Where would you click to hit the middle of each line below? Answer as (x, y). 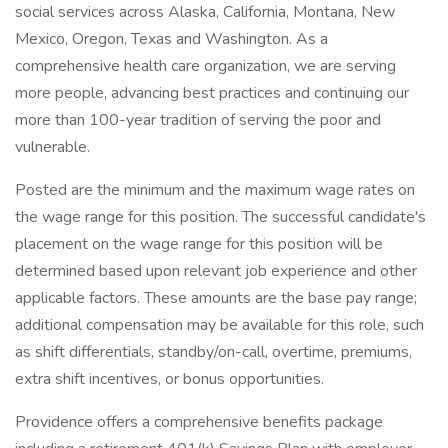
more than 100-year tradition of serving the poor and (198, 120)
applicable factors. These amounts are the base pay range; (216, 298)
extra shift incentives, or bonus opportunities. (169, 379)
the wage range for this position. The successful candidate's (220, 217)
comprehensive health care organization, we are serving (205, 66)
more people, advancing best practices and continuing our (212, 93)
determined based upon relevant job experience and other (216, 271)
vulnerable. (52, 147)
